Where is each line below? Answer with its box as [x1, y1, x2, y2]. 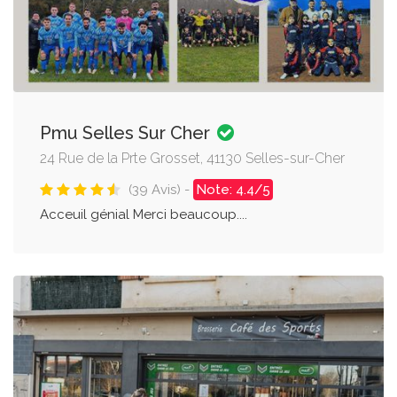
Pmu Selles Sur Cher [40, 121, 214, 144]
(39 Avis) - [128, 181, 193, 198]
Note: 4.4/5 [196, 181, 270, 198]
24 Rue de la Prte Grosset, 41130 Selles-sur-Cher [40, 149, 345, 167]
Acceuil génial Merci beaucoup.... [40, 206, 247, 222]
